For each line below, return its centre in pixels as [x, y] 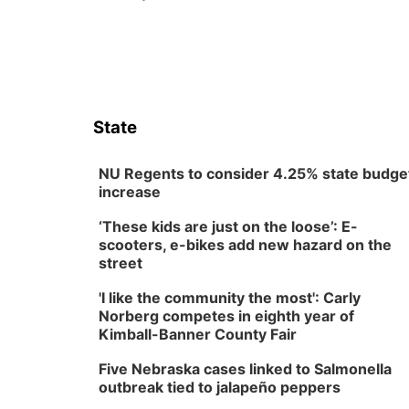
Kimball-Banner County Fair [198, 334]
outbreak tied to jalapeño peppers [220, 387]
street [121, 263]
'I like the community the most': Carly [230, 298]
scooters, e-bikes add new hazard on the [245, 245]
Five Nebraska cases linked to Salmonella [245, 369]
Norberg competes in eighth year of [226, 316]
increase [130, 192]
